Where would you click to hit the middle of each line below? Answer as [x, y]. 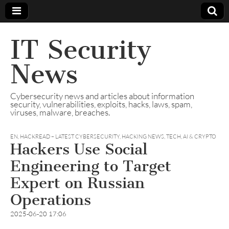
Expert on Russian [77, 183]
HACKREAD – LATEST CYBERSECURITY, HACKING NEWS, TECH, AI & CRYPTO [118, 136]
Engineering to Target [91, 166]
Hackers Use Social [79, 149]
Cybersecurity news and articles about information [102, 96]
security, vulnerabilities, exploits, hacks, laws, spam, [101, 104]
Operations [51, 200]
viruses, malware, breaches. [60, 112]
